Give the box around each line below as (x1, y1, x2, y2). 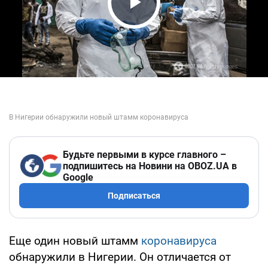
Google (63, 171, 93, 183)
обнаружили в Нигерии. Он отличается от (9, 249, 231, 264)
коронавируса (141, 233, 217, 248)
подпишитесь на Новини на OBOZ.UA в (63, 160, 237, 172)
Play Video (111, 12, 224, 38)
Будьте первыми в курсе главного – (63, 148, 226, 160)
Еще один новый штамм (9, 233, 141, 248)
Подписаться (108, 190, 160, 200)
